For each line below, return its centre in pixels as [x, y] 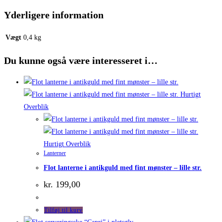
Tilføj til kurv [63, 210]
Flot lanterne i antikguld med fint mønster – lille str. [123, 168]
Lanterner [55, 153]
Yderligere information [54, 15]
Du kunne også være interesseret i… [81, 60]
